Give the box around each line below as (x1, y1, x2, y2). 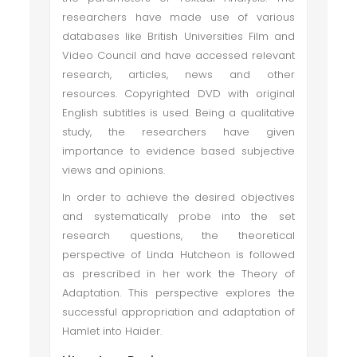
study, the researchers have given (62, 124, 295, 139)
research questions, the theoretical (62, 228, 295, 243)
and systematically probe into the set (62, 209, 295, 224)
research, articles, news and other (62, 67, 295, 82)
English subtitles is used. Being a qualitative (62, 105, 295, 120)
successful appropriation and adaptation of (62, 304, 295, 320)
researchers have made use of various (62, 10, 295, 25)
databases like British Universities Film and (62, 29, 295, 44)
